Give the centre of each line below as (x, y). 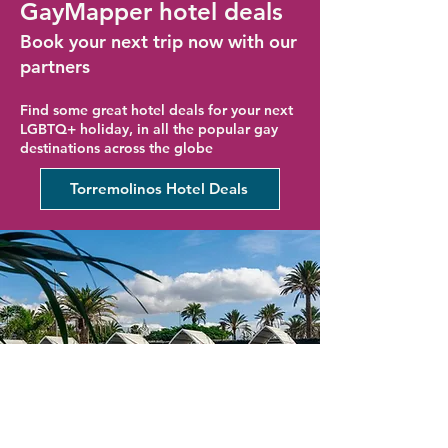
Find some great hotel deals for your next (156, 109)
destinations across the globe (116, 147)
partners (55, 66)
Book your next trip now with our (158, 41)
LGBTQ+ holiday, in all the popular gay (149, 128)
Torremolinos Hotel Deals (159, 188)
